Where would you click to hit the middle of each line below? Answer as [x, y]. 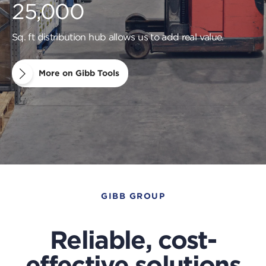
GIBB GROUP [133, 196]
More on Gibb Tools [79, 73]
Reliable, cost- [133, 240]
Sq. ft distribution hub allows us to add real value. [118, 37]
